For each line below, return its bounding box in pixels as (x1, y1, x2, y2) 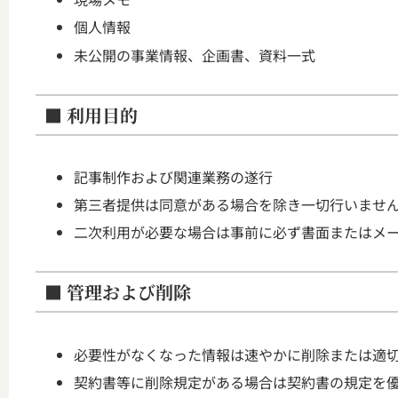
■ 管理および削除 (44, 279, 191, 306)
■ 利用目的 (44, 101, 138, 128)
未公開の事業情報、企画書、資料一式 (74, 44, 316, 66)
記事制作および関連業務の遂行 (74, 165, 274, 187)
